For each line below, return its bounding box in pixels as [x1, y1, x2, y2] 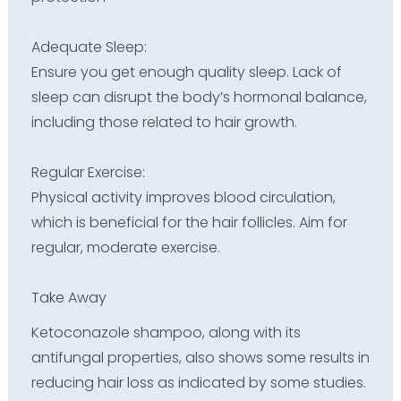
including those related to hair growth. [30, 111, 297, 132]
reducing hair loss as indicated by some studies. [30, 372, 366, 394]
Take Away [30, 286, 107, 308]
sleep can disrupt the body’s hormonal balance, [30, 86, 367, 107]
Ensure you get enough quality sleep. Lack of [30, 61, 342, 82]
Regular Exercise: [30, 161, 145, 183]
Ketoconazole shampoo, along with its [30, 322, 301, 344]
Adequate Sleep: [30, 36, 147, 57]
